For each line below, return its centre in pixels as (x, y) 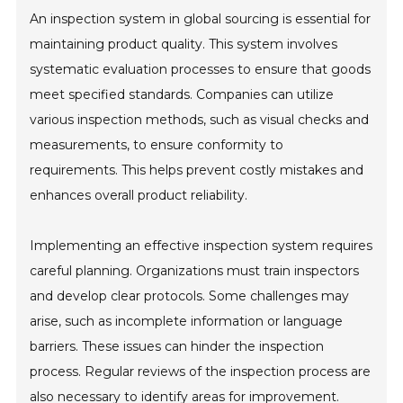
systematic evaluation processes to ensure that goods (201, 70)
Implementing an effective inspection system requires (201, 246)
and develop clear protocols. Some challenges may (190, 296)
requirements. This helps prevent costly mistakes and (197, 170)
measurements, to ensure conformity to (157, 145)
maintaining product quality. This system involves (184, 45)
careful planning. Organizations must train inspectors (195, 271)
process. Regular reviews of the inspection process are (201, 372)
